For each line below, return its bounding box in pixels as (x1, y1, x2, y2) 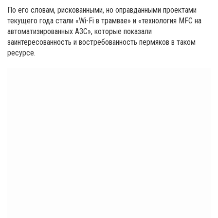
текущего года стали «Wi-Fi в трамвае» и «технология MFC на (7, 16, 201, 25)
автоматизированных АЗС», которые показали (7, 26, 152, 36)
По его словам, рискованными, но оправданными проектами (7, 5, 197, 15)
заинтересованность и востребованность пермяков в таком (7, 37, 196, 47)
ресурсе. (7, 48, 36, 57)
